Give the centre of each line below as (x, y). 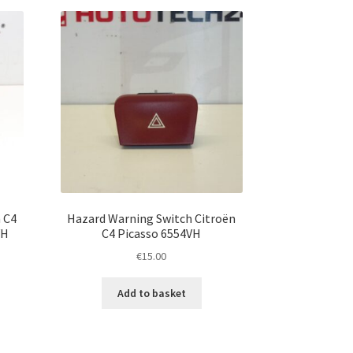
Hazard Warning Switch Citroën (152, 218)
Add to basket (151, 293)
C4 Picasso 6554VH (152, 233)
